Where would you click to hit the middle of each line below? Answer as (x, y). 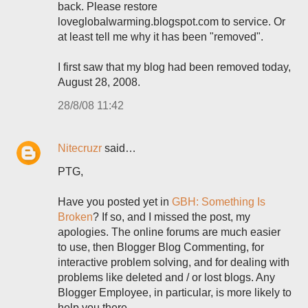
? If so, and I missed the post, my (172, 217)
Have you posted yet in (115, 202)
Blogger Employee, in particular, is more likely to (175, 293)
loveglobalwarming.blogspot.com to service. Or (172, 22)
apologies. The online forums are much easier (169, 232)
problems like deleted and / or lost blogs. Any (166, 277)
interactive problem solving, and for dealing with (174, 262)
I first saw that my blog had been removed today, (174, 67)
